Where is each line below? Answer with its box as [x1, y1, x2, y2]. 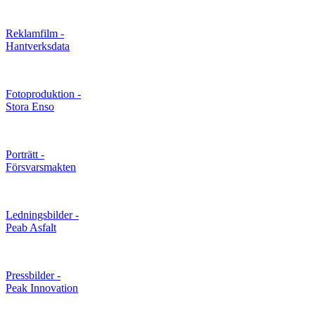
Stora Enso [6, 100, 54, 112]
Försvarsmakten [6, 160, 76, 173]
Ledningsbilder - [6, 208, 79, 221]
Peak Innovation [6, 281, 78, 294]
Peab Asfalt [6, 221, 56, 233]
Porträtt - [6, 148, 44, 160]
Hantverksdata [6, 39, 70, 52]
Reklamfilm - [6, 27, 64, 39]
